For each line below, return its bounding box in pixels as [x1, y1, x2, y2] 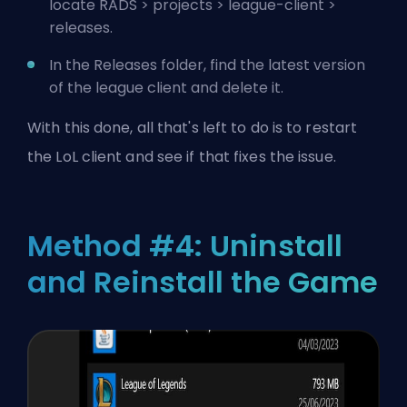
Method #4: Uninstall [27, 225, 343, 267]
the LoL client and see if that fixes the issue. [27, 146, 336, 168]
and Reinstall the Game [27, 262, 379, 303]
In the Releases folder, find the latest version [49, 55, 365, 76]
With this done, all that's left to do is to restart [27, 117, 358, 139]
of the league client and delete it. [49, 77, 287, 99]
